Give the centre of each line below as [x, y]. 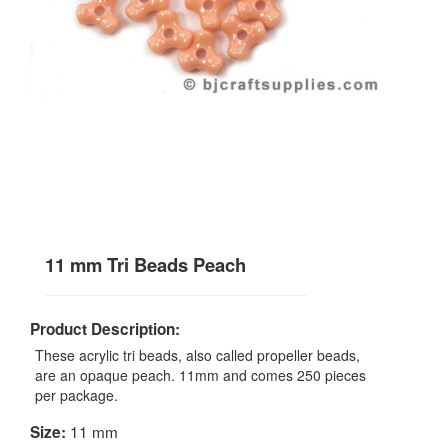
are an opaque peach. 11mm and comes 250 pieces [200, 375]
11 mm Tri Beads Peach [145, 265]
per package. [76, 395]
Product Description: [105, 329]
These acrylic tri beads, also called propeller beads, [197, 355]
